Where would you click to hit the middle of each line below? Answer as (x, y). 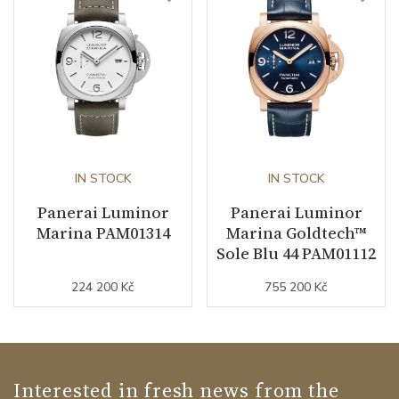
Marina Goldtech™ (296, 232)
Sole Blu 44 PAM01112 (296, 253)
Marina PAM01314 (103, 232)
